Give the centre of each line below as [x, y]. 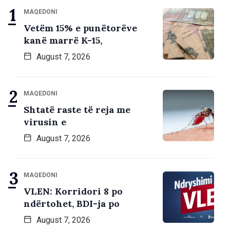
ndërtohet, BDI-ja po [72, 204]
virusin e [45, 122]
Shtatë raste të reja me [77, 110]
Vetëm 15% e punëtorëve [80, 28]
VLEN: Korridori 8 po [73, 191]
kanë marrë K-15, [63, 41]
